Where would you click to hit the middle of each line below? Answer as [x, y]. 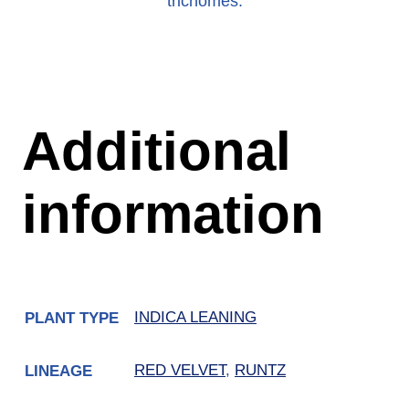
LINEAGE [58, 371]
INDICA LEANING [195, 318]
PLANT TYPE [72, 318]
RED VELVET [180, 371]
